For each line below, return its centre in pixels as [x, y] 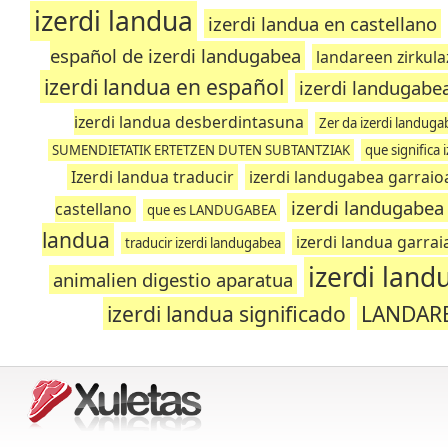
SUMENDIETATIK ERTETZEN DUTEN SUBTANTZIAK [201, 150]
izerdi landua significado [227, 313]
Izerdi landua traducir [153, 177]
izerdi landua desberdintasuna [188, 122]
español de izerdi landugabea [175, 55]
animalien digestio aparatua [172, 279]
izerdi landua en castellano [323, 23]
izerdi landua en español [163, 86]
